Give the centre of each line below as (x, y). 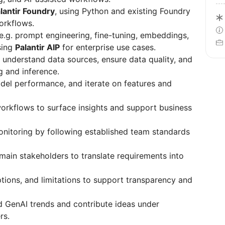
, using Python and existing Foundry (123, 11)
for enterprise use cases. (108, 47)
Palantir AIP (37, 47)
